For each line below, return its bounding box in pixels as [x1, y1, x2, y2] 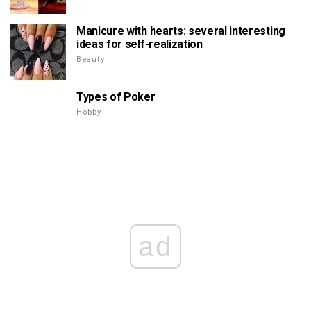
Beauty [76, 55, 105, 65]
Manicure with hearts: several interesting [76, 24, 285, 38]
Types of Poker [76, 90, 155, 104]
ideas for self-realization [76, 37, 203, 51]
